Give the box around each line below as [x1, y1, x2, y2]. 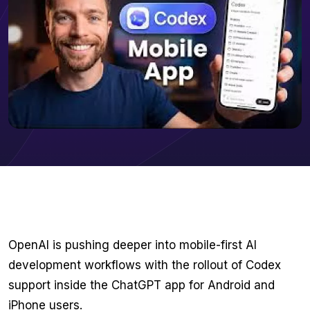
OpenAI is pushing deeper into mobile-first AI [8, 238, 257, 253]
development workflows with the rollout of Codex [8, 258, 281, 273]
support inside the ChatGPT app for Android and [8, 278, 275, 293]
